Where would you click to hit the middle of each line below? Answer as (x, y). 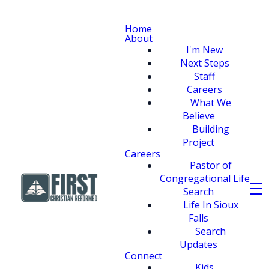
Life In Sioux (210, 205)
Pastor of (210, 165)
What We (210, 103)
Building (210, 129)
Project (199, 142)
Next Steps (204, 63)
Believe (198, 116)
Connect (144, 256)
